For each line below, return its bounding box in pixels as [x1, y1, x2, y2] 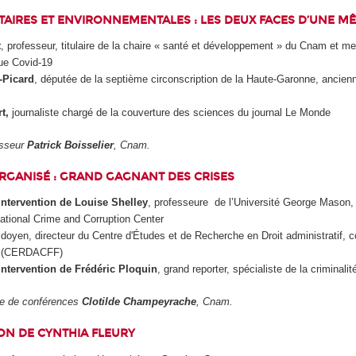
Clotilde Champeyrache [82, 295, 197, 308]
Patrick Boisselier [27, 138, 114, 151]
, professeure [147, 196, 208, 209]
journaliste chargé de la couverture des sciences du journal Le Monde [8, 106, 331, 119]
